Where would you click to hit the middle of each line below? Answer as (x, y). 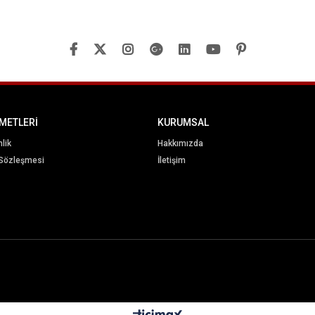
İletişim (172, 161)
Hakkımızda (180, 144)
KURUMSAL (183, 123)
